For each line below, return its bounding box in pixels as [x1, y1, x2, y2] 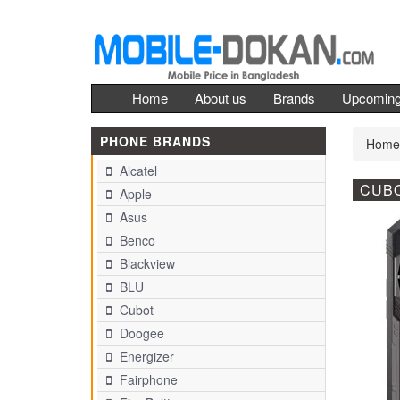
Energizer [116, 347, 174, 365]
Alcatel [116, 162, 157, 179]
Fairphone [116, 371, 178, 388]
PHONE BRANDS [100, 132, 211, 150]
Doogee [116, 324, 164, 342]
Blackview [116, 254, 175, 272]
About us [195, 88, 246, 107]
